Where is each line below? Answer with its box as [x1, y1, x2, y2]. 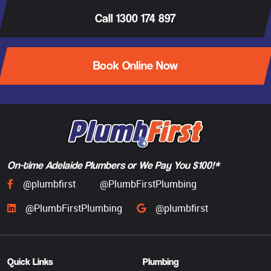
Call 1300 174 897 [95, 11, 176, 25]
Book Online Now [93, 58, 178, 73]
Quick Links [7, 255, 53, 267]
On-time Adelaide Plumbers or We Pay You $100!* [7, 158, 220, 171]
